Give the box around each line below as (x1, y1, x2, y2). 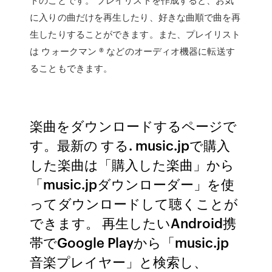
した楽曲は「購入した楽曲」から (30, 155, 235, 174)
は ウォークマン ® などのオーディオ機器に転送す (30, 44, 235, 58)
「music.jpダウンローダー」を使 (30, 174, 235, 193)
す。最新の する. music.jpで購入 (30, 135, 231, 154)
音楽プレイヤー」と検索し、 (30, 252, 208, 271)
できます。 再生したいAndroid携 (30, 213, 237, 232)
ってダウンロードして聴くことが (30, 194, 239, 212)
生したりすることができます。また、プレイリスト (30, 27, 241, 41)
